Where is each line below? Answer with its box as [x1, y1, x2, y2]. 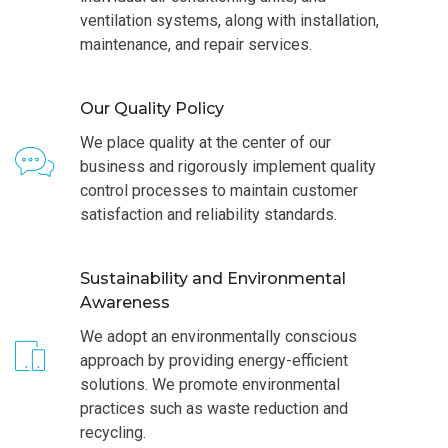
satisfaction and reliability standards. [80, 205, 337, 224]
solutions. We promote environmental [80, 375, 340, 394]
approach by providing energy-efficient [80, 351, 348, 370]
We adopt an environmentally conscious [80, 327, 357, 346]
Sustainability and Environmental [80, 269, 346, 288]
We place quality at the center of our [80, 133, 331, 152]
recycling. [80, 423, 146, 442]
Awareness [80, 293, 170, 312]
